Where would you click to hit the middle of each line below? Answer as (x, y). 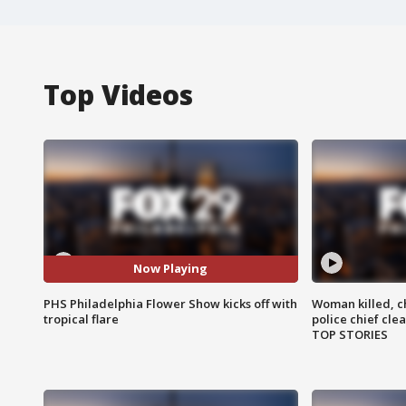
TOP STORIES (349, 334)
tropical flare (81, 319)
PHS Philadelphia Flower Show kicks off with (170, 303)
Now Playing (171, 269)
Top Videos (118, 94)
